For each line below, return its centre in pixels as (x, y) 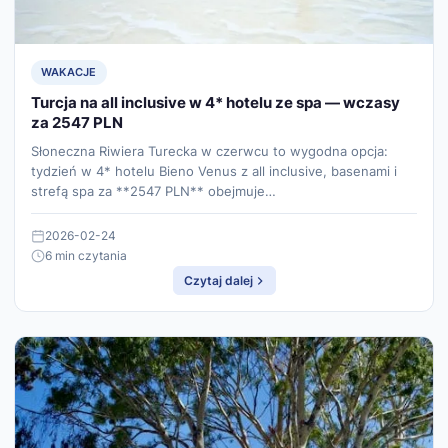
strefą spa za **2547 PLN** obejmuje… (153, 191)
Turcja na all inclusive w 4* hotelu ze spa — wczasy (215, 103)
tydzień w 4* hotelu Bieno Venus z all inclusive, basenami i (214, 171)
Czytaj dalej (218, 281)
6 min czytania (86, 256)
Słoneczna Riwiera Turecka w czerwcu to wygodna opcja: (209, 151)
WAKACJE (69, 72)
